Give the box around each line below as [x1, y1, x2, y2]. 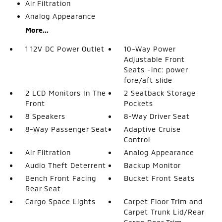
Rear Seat [25, 184, 61, 193]
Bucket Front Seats [124, 173, 195, 182]
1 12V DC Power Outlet [25, 44, 105, 53]
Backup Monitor [124, 161, 181, 169]
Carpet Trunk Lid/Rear [124, 207, 205, 216]
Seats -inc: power [124, 65, 188, 74]
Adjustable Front [124, 55, 185, 63]
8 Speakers [25, 111, 65, 120]
